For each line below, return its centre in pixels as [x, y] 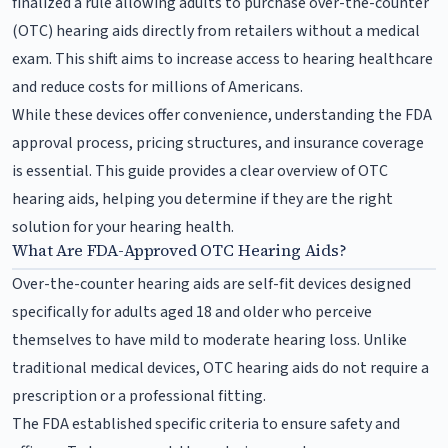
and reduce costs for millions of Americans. [157, 86]
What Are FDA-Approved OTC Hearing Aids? [179, 249]
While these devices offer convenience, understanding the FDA [222, 114]
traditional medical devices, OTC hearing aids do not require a [220, 367]
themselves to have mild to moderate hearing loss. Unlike [209, 339]
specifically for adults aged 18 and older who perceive [192, 311]
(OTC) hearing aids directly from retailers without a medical [216, 30]
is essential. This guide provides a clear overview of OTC [200, 170]
